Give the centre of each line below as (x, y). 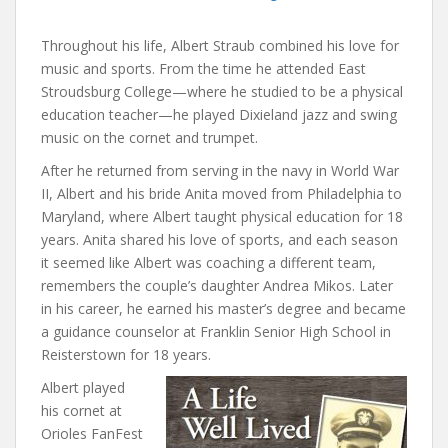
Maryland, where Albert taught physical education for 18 (222, 217)
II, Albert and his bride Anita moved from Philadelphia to (221, 194)
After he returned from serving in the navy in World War (220, 171)
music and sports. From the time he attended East (203, 69)
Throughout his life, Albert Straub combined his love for (220, 46)
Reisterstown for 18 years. (126, 355)
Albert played (83, 388)
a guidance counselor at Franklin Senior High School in (216, 332)
